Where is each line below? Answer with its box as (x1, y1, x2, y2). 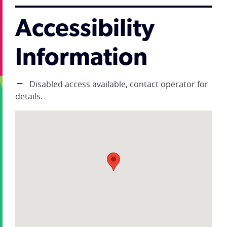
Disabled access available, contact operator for (27, 79, 208, 90)
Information (15, 47, 147, 71)
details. (15, 91, 43, 102)
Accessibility (15, 18, 155, 42)
